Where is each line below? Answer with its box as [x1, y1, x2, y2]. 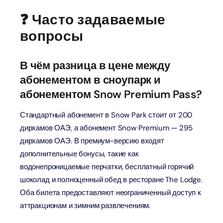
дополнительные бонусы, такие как [20, 149, 139, 159]
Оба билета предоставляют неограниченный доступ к [20, 188, 201, 198]
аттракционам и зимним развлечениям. [20, 201, 151, 211]
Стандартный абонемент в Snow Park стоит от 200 [20, 110, 193, 120]
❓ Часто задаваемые [20, 10, 166, 29]
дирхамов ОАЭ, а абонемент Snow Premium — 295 [20, 123, 193, 133]
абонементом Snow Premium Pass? [20, 87, 202, 102]
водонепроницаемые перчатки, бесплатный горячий [20, 162, 194, 172]
